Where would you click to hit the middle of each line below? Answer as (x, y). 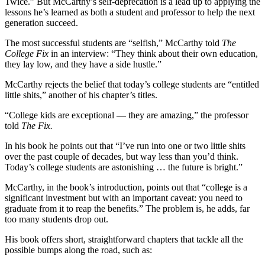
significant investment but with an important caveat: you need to (124, 198)
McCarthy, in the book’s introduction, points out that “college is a (126, 187)
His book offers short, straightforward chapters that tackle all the (124, 239)
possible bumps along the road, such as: (78, 250)
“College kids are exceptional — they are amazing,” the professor (127, 115)
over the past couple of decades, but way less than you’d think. (122, 156)
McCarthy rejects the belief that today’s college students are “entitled (132, 84)
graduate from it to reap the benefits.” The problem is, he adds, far (127, 208)
